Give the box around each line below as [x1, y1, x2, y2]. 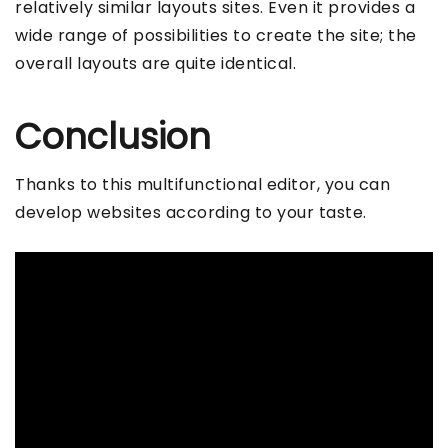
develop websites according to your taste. [15, 201, 367, 225]
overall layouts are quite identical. [15, 52, 296, 76]
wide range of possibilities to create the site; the [15, 24, 417, 48]
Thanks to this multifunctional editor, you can [15, 173, 390, 197]
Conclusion [15, 112, 211, 162]
